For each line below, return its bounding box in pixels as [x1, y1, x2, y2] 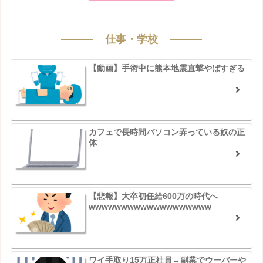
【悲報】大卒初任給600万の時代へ [88, 191, 218, 201]
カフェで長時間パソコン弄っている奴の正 [88, 127, 245, 137]
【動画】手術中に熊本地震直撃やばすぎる [88, 63, 245, 73]
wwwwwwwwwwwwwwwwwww [88, 201, 211, 211]
